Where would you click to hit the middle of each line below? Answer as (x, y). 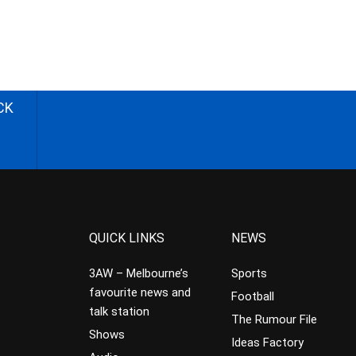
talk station (120, 311)
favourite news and (140, 292)
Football (252, 296)
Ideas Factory (267, 342)
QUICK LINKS (127, 238)
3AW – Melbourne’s (139, 273)
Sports (249, 273)
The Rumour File (274, 319)
